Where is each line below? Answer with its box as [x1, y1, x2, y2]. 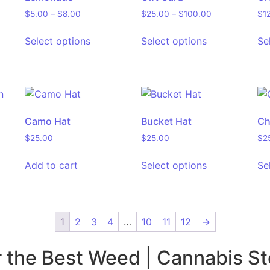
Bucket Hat [140, 115, 192, 127]
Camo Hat [24, 115, 71, 127]
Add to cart [24, 159, 78, 171]
